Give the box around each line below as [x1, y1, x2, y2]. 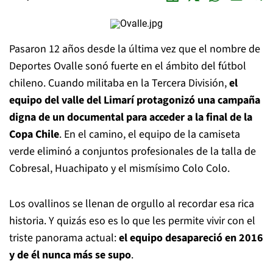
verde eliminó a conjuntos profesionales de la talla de [9, 144, 256, 159]
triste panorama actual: [9, 230, 119, 246]
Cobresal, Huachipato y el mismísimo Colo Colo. [9, 161, 230, 176]
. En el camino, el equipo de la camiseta [59, 127, 240, 142]
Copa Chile [9, 127, 59, 142]
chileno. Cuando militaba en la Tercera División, [9, 76, 229, 91]
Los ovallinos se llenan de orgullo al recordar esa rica [9, 196, 254, 211]
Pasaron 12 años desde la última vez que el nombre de [9, 41, 260, 57]
